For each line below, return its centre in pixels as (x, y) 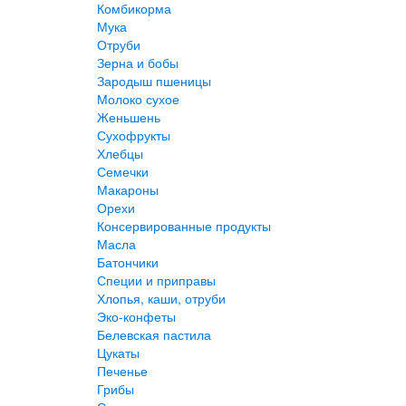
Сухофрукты (134, 135)
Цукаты (118, 353)
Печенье (122, 371)
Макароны (128, 189)
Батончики (128, 262)
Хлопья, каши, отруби (161, 298)
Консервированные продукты (184, 226)
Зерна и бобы (138, 63)
